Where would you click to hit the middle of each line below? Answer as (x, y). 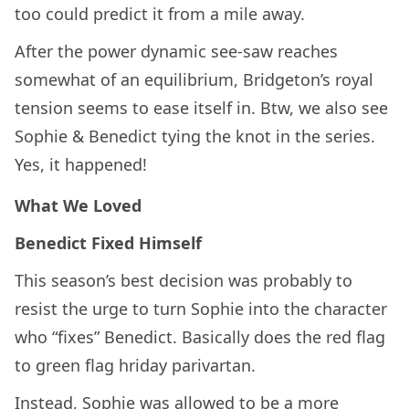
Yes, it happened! (83, 165)
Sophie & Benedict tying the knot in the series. (195, 136)
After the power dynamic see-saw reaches (176, 52)
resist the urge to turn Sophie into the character (201, 308)
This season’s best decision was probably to (184, 280)
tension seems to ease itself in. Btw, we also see (201, 108)
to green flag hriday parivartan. (137, 365)
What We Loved (78, 205)
